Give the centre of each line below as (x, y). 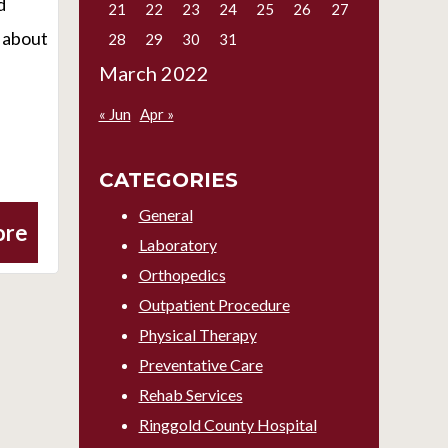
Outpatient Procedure (214, 304)
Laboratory (177, 244)
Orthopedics (182, 274)
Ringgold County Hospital (227, 424)
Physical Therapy (197, 334)
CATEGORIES (168, 180)
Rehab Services (190, 394)
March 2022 (153, 73)
